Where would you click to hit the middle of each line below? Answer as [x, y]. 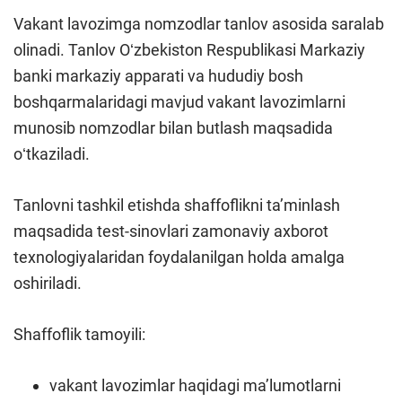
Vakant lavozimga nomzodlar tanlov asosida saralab [199, 24]
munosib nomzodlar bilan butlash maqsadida [173, 128]
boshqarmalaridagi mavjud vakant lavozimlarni [179, 102]
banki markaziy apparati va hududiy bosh [158, 76]
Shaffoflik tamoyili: [79, 334]
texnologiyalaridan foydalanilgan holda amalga [179, 257]
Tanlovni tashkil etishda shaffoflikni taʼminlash [177, 205]
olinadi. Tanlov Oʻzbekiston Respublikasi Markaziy [189, 50]
